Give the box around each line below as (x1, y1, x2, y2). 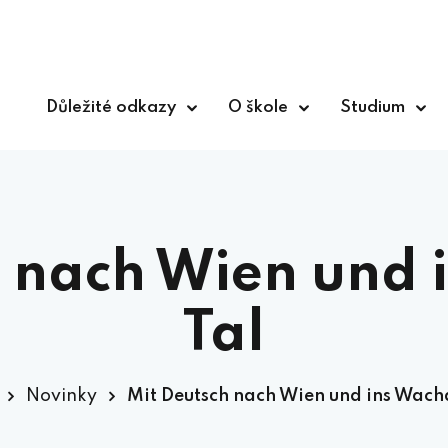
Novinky (26, 387, 97, 405)
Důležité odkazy (46, 99, 176, 116)
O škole (228, 99, 288, 116)
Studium (340, 99, 405, 116)
